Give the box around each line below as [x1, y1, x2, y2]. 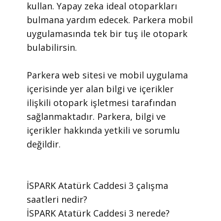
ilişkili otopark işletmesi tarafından [27, 96, 176, 109]
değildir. [27, 138, 61, 150]
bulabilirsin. [27, 41, 77, 53]
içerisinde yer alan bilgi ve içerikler [27, 82, 174, 95]
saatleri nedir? [27, 193, 87, 205]
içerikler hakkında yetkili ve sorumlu [27, 124, 180, 136]
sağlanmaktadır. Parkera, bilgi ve [27, 110, 166, 122]
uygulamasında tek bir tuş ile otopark [27, 27, 187, 39]
